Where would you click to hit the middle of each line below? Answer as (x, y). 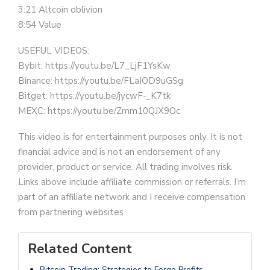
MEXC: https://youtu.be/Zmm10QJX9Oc (99, 111)
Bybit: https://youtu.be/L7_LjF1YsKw (94, 66)
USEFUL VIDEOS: (54, 51)
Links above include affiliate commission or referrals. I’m (132, 182)
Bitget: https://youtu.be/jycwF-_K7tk (94, 96)
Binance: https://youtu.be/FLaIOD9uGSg (101, 81)
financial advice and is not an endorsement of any (119, 152)
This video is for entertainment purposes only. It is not (130, 137)
